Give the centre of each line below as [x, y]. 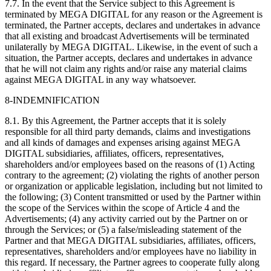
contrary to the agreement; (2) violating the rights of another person [132, 175]
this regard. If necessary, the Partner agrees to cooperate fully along [132, 262]
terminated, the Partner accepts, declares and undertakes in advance [132, 25]
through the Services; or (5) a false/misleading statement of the [123, 229]
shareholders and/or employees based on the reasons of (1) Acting [130, 164]
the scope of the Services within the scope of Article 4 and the [122, 207]
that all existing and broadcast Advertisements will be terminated [127, 36]
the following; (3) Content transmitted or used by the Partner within [133, 197]
